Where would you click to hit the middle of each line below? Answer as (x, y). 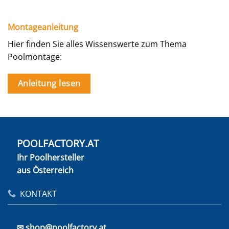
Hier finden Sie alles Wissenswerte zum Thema (97, 44)
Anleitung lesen (49, 84)
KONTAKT (38, 193)
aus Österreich (45, 170)
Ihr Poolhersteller (51, 157)
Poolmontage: (35, 56)
